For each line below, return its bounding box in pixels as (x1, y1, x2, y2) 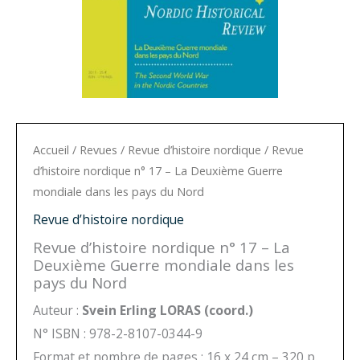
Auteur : (33, 301, 82, 320)
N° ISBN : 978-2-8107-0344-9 (33, 325, 202, 343)
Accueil (33, 141, 69, 157)
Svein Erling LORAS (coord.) (82, 301, 253, 320)
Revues (80, 141, 117, 157)
